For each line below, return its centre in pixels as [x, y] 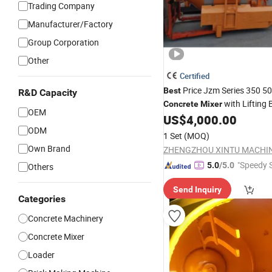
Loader [41, 255]
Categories [42, 199]
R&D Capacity [48, 93]
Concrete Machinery [66, 218]
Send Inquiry [197, 189]
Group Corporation [63, 42]
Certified [195, 76]
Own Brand [49, 148]
